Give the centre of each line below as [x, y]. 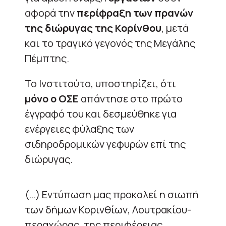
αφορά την [51, 13]
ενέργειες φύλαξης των [79, 129]
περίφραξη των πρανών [135, 13]
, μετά [175, 28]
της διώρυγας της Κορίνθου [93, 28]
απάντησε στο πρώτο [131, 98]
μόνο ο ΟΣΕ [52, 98]
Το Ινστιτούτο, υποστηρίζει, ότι [100, 83]
